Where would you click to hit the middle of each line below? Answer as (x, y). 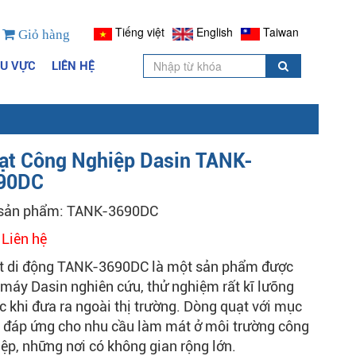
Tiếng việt (140, 32)
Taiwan (281, 32)
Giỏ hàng (43, 35)
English (214, 32)
